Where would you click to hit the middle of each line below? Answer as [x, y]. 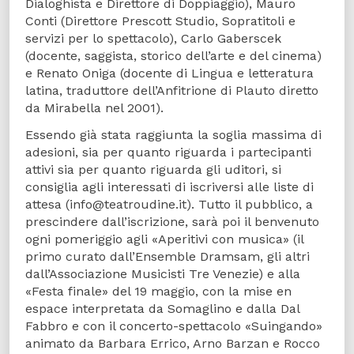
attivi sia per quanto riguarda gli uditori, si [153, 170]
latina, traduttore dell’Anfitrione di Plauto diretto [172, 90]
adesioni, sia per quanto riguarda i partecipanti [168, 153]
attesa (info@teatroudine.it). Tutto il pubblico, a [169, 205]
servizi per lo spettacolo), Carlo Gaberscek [153, 38]
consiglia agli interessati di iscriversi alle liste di [169, 187]
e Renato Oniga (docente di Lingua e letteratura [169, 73]
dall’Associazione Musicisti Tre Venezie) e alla [163, 274]
